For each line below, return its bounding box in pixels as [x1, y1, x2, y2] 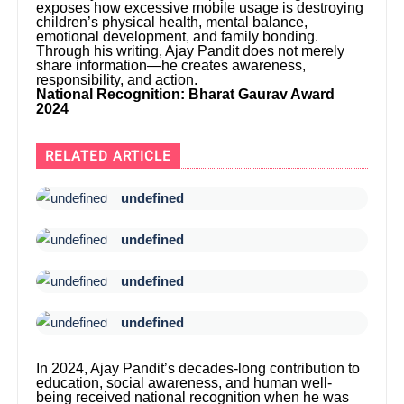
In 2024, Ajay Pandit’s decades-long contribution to [36, 360, 361, 376]
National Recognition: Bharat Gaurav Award [36, 86, 335, 102]
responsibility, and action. [36, 71, 198, 87]
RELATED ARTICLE [45, 147, 172, 164]
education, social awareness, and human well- [36, 374, 333, 390]
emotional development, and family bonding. [36, 28, 319, 44]
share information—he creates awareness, [36, 57, 307, 73]
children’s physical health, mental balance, [36, 14, 308, 30]
